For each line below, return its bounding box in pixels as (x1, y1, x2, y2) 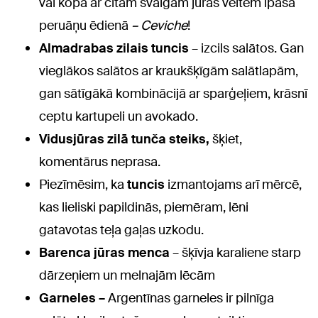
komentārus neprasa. (39, 153, 160, 170)
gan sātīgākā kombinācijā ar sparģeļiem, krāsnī (39, 85, 307, 102)
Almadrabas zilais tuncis (39, 40, 189, 57)
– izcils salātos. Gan (189, 40, 304, 57)
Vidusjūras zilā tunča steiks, (39, 131, 212, 148)
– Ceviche (131, 17, 187, 34)
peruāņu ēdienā (39, 17, 131, 34)
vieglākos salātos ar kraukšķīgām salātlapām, (39, 62, 298, 79)
